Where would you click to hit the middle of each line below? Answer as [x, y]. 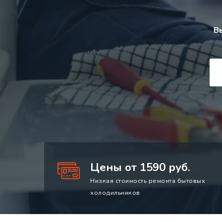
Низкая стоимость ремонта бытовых [148, 181]
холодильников [115, 193]
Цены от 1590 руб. [140, 167]
